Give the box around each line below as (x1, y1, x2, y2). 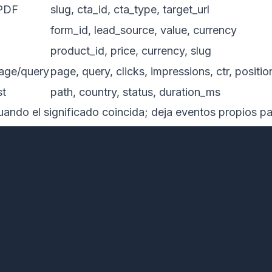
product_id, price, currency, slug (50, 44, 211, 57)
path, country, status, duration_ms (50, 85, 220, 98)
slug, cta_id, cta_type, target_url (50, 2, 209, 16)
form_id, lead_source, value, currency (50, 23, 237, 36)
